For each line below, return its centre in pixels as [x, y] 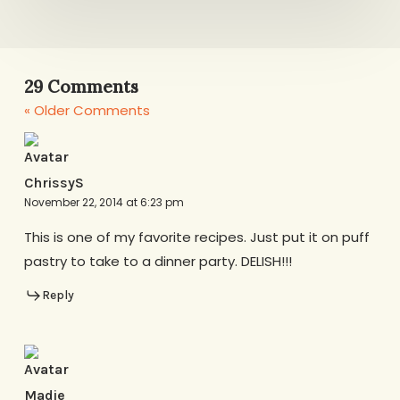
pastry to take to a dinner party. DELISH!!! [158, 261]
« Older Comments [87, 111]
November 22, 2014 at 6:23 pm [104, 202]
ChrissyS [54, 182]
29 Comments [81, 87]
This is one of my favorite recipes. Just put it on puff [196, 237]
